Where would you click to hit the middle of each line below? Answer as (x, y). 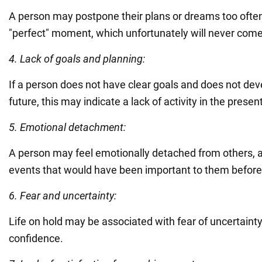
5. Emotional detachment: (67, 127)
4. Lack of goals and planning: (77, 58)
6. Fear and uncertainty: (63, 195)
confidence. (36, 238)
